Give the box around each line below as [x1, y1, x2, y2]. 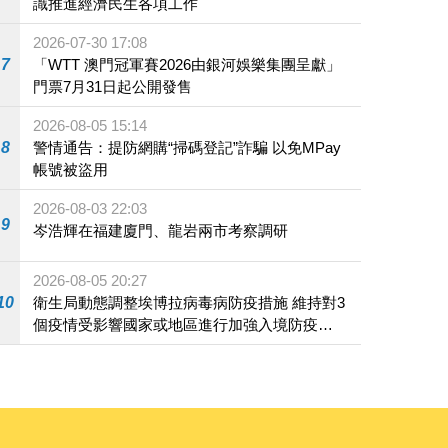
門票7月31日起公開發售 [33, 78, 193, 96]
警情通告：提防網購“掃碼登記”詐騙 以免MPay [33, 139, 342, 157]
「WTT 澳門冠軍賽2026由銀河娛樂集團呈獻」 [33, 56, 342, 74]
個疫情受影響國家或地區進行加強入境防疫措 [33, 315, 334, 333]
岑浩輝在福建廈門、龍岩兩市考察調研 [33, 222, 289, 240]
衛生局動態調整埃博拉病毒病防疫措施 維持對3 [33, 293, 346, 311]
